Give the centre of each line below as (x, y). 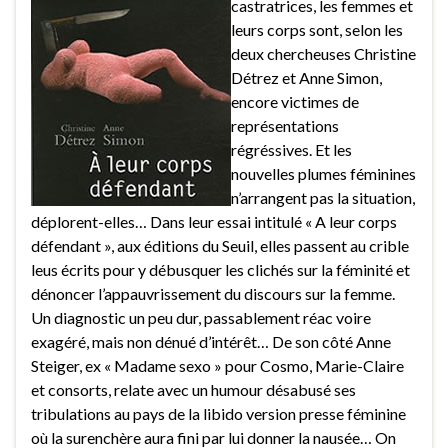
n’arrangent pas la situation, (323, 198)
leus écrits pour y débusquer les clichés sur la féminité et (220, 270)
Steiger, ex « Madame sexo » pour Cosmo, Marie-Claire (217, 366)
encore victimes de (295, 102)
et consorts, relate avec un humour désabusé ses (193, 390)
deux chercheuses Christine (323, 54)
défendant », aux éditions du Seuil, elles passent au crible (220, 246)
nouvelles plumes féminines (323, 174)
